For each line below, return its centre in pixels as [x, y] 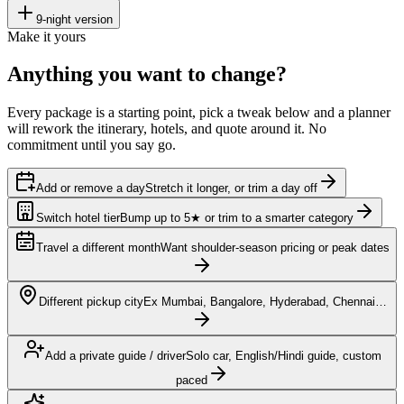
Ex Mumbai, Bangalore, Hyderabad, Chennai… [265, 302]
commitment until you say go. [92, 145]
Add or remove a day [91, 188]
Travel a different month [98, 248]
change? [246, 74]
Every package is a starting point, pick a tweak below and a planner [199, 113]
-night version [78, 19]
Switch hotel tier [78, 218]
